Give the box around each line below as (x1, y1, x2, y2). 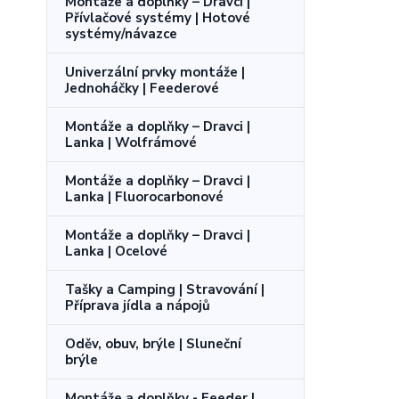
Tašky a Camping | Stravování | (65, 280, 265, 298)
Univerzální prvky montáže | (65, 62, 245, 81)
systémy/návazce (65, 24, 177, 43)
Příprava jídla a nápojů (65, 296, 210, 314)
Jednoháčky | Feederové (65, 78, 219, 97)
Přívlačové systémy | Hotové (65, 8, 250, 27)
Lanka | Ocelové (65, 241, 167, 260)
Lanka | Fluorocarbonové (65, 187, 224, 206)
